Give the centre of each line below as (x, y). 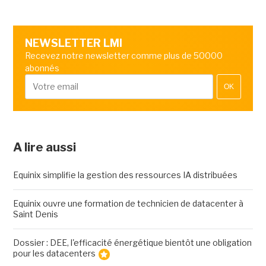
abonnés (42, 68)
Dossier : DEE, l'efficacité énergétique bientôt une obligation (132, 243)
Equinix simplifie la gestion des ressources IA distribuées (125, 175)
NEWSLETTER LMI (73, 43)
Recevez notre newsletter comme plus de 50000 (123, 56)
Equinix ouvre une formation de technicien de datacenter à (128, 204)
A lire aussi (44, 148)
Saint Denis (35, 214)
